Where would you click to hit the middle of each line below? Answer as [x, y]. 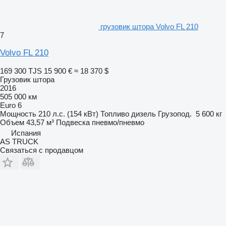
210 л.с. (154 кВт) [68, 114]
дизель [144, 114]
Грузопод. [175, 114]
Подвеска [73, 122]
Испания [26, 133]
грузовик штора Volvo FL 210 [149, 26]
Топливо [115, 114]
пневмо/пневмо [118, 122]
